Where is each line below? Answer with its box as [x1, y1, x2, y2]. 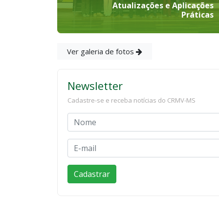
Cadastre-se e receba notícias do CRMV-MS [67, 95, 196, 105]
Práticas [181, 9, 214, 21]
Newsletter [67, 78, 123, 93]
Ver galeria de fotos [67, 46, 136, 56]
